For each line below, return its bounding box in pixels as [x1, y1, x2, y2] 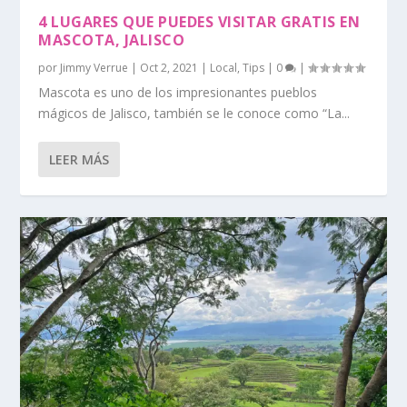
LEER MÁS [49, 151, 110, 169]
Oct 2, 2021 [140, 60, 199, 76]
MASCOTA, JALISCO [38, 30, 185, 51]
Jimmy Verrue [60, 60, 129, 76]
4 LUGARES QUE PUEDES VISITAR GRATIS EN [38, 12, 361, 33]
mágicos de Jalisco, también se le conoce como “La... [38, 104, 351, 123]
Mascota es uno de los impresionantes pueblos [38, 84, 318, 102]
